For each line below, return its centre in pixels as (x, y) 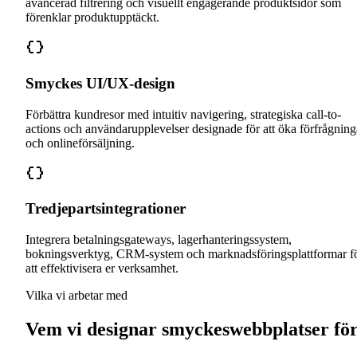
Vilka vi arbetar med (76, 295)
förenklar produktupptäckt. (92, 18)
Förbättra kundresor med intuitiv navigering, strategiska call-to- (183, 114)
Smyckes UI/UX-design (100, 83)
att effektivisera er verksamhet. (102, 268)
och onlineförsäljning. (80, 143)
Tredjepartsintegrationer (106, 209)
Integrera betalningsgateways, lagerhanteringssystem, (159, 239)
